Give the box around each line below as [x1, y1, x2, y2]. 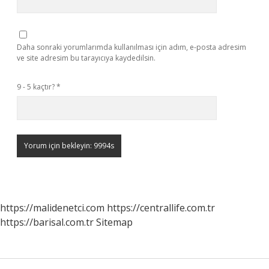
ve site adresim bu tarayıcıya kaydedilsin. [17, 53, 156, 63]
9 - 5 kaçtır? [17, 82, 56, 92]
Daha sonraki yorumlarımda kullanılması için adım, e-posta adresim [17, 42, 246, 52]
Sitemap [96, 216, 133, 229]
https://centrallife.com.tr [107, 201, 215, 214]
